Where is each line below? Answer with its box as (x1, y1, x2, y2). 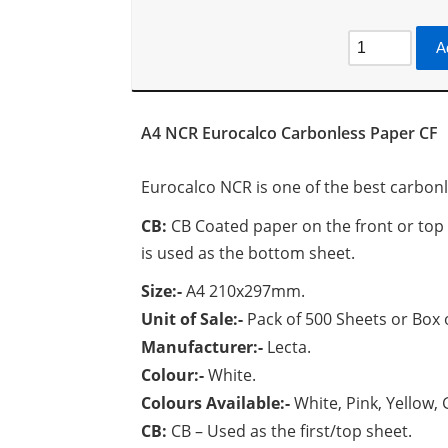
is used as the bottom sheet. (140, 242, 355, 264)
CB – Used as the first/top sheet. (166, 420, 412, 442)
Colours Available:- (140, 392, 294, 414)
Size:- (140, 280, 186, 302)
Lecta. (266, 336, 311, 358)
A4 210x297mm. (185, 280, 305, 302)
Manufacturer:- (140, 336, 267, 358)
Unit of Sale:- (140, 308, 247, 330)
